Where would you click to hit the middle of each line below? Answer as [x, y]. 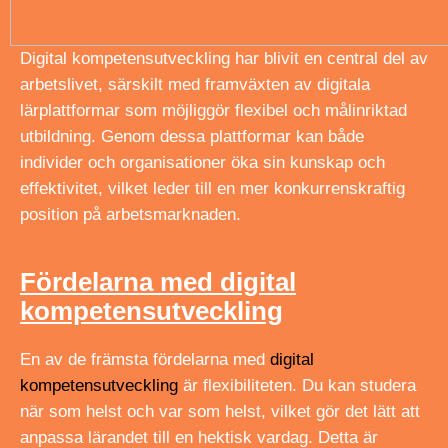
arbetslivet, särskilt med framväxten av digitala [195, 84]
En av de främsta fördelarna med [145, 359]
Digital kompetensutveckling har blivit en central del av [224, 58]
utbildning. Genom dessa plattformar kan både [192, 136]
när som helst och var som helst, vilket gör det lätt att [220, 411]
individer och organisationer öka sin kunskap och [202, 162]
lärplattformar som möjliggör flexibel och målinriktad [213, 110]
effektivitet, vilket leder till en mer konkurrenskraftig [212, 188]
